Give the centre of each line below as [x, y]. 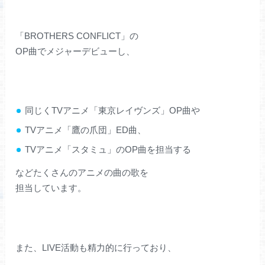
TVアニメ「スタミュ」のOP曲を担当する [108, 149]
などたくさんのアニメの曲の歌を [82, 173]
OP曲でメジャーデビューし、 [75, 51]
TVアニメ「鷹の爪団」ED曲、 [85, 130]
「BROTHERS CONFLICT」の [77, 35]
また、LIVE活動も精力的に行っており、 [96, 248]
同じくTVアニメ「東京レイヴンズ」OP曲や [112, 110]
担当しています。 [51, 188]
